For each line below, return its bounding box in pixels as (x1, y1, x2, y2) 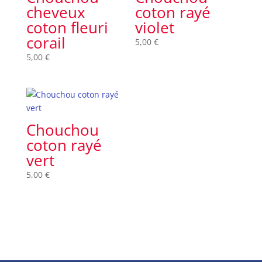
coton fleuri (26, 17, 108, 38)
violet (135, 17, 175, 38)
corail (26, 32, 65, 53)
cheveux (26, 2, 85, 23)
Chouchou (26, 119, 99, 141)
